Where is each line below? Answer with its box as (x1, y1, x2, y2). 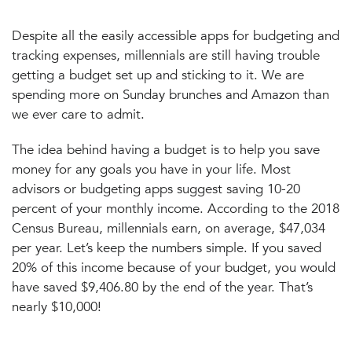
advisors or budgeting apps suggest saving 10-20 (12, 180, 300, 198)
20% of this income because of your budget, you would (12, 258, 335, 277)
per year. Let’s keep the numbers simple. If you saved (12, 239, 321, 257)
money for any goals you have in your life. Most (12, 160, 291, 178)
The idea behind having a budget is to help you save (12, 141, 320, 159)
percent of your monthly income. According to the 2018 (12, 200, 339, 218)
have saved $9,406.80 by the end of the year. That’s (12, 278, 313, 296)
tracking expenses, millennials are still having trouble (12, 46, 320, 64)
